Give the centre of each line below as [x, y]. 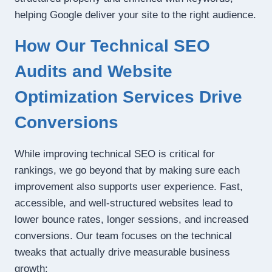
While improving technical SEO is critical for [115, 154]
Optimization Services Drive [128, 97]
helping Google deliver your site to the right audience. [135, 15]
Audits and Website [93, 72]
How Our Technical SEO [112, 46]
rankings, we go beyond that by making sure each [127, 171]
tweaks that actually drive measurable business [122, 253]
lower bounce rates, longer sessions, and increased [131, 220]
